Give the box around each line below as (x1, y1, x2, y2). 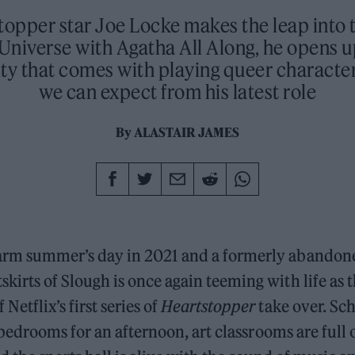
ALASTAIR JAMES (134, 124, 240, 140)
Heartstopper (161, 296, 256, 316)
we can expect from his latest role (39, 80, 316, 104)
